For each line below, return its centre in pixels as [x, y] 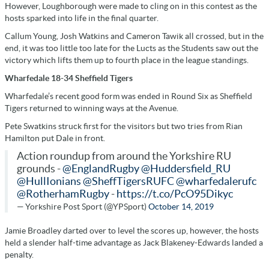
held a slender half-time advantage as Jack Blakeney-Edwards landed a [134, 243]
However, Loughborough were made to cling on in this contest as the [131, 6]
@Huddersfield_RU [186, 169]
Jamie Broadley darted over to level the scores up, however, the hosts [132, 231]
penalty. [19, 255]
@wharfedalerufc [216, 182]
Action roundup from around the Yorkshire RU [124, 156]
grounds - [40, 169]
